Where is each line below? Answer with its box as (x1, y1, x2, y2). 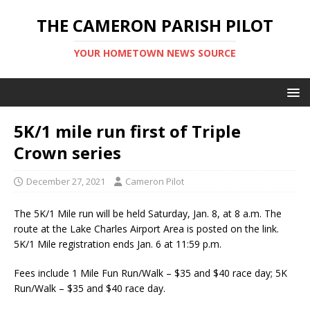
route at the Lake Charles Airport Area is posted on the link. (14, 222, 279, 235)
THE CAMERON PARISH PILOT (37, 14, 273, 37)
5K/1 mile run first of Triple (14, 120, 241, 143)
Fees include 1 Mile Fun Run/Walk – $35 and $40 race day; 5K (14, 266, 287, 280)
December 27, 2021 (26, 175, 105, 188)
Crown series (14, 141, 121, 164)
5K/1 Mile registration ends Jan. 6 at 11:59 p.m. (14, 237, 221, 250)
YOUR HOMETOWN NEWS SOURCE (74, 46, 236, 60)
